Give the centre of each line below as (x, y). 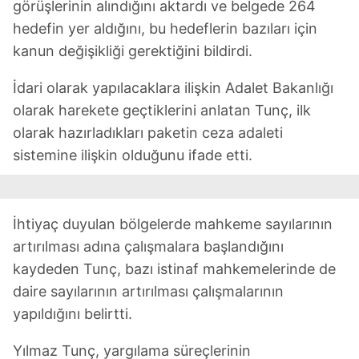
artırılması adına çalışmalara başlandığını (148, 246)
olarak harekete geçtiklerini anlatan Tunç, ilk (162, 110)
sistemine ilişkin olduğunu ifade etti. (133, 155)
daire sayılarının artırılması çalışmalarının (148, 291)
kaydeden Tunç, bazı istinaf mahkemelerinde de (174, 268)
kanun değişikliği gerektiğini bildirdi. (133, 50)
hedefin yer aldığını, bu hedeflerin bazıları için (165, 28)
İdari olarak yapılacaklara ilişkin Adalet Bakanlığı (173, 87)
